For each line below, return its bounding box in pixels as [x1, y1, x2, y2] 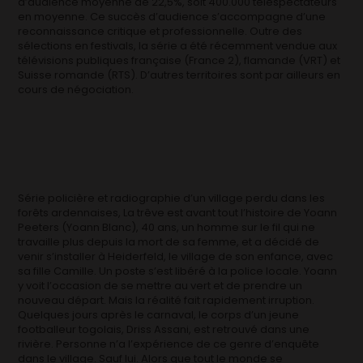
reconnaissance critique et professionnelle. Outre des [18, 23, 303, 39]
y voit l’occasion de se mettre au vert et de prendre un [18, 277, 303, 293]
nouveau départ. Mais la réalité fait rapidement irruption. [18, 292, 315, 308]
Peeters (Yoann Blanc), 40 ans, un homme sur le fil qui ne [18, 219, 316, 235]
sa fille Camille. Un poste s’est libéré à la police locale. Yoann [18, 263, 338, 279]
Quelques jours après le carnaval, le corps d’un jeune [18, 306, 300, 322]
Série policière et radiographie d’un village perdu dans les [18, 190, 326, 206]
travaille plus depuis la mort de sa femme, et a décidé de [18, 233, 320, 250]
